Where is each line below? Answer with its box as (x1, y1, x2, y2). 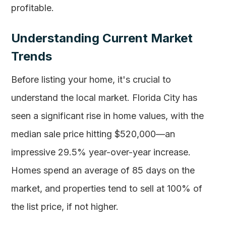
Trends (11, 49, 52, 64)
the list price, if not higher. (11, 201, 119, 212)
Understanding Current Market (11, 31, 193, 45)
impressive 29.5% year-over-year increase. (11, 147, 191, 157)
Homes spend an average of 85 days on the (11, 165, 195, 176)
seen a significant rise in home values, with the (11, 110, 204, 121)
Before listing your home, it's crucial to (11, 74, 172, 85)
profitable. (11, 3, 54, 13)
